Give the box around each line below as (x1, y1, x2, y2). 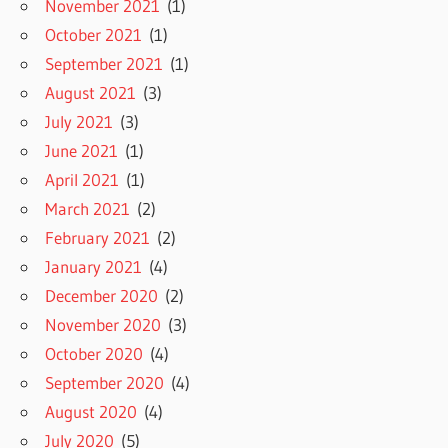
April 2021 (45, 168, 120, 190)
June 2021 (45, 139, 119, 161)
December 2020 (45, 284, 159, 306)
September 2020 (45, 371, 165, 393)
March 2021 (45, 197, 131, 219)
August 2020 (45, 400, 138, 422)
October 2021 (45, 23, 143, 45)
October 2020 (45, 342, 144, 364)
